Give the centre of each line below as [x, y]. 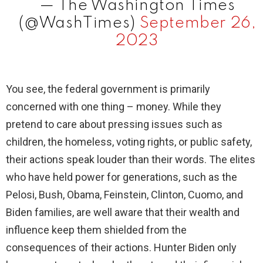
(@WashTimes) [79, 23]
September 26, [198, 23]
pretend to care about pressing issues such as [114, 124]
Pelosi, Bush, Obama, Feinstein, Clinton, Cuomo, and [124, 195]
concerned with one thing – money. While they [114, 107]
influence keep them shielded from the [96, 230]
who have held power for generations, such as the [122, 177]
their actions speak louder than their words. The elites [131, 160]
